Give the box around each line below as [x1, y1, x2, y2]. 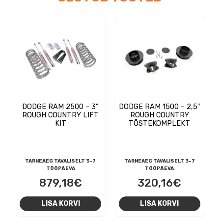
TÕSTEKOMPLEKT [129, 118, 191, 128]
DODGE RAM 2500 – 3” [22, 102, 99, 111]
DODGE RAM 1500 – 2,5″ [119, 102, 200, 111]
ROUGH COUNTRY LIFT [22, 110, 99, 119]
